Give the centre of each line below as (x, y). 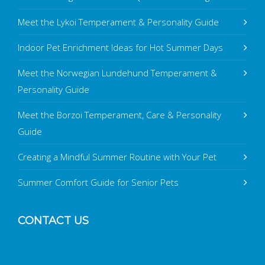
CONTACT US (53, 221)
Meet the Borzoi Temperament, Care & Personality (119, 115)
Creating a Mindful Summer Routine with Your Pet (117, 157)
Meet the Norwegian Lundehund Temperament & (117, 73)
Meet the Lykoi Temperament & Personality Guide (118, 22)
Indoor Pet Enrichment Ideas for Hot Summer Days (120, 47)
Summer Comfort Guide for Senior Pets (98, 182)
